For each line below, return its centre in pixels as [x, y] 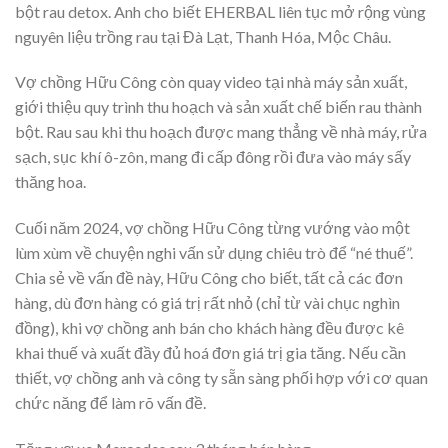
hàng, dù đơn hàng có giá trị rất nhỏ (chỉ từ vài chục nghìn [207, 303]
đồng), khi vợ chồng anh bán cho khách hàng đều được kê [209, 328]
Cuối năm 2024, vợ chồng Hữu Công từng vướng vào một [212, 228]
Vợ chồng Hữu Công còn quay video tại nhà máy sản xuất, [211, 82]
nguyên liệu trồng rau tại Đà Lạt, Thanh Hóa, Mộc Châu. [203, 36]
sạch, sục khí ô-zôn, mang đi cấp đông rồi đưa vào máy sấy [213, 157]
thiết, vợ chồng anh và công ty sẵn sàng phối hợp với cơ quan [221, 378]
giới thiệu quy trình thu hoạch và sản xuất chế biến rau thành [218, 107]
